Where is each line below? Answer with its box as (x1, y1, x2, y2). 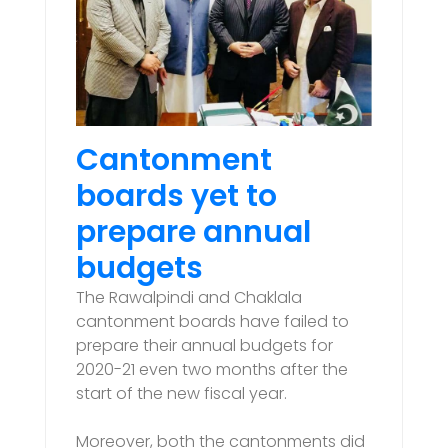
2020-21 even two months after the (76, 357, 348, 381)
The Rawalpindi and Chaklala (76, 285, 302, 309)
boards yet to (76, 174, 277, 217)
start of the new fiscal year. (76, 381, 287, 405)
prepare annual (76, 210, 311, 253)
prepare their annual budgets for (76, 333, 333, 357)
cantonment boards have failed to (76, 309, 349, 333)
